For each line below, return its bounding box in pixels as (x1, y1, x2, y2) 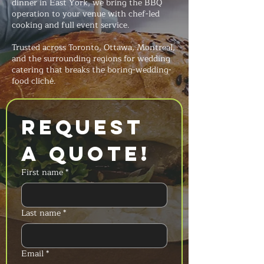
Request (21, 114, 144, 140)
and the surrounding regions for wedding (12, 52, 170, 65)
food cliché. (12, 74, 56, 88)
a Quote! (21, 141, 151, 166)
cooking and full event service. (12, 18, 130, 32)
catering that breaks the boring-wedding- (12, 63, 171, 77)
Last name (21, 206, 61, 220)
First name (21, 166, 63, 179)
